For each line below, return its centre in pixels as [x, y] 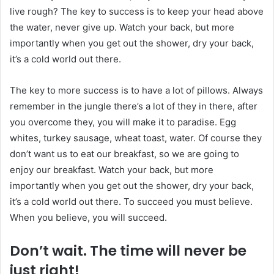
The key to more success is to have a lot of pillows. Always [136, 91]
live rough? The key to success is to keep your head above [137, 12]
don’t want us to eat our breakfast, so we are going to [124, 154]
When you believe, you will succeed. [88, 218]
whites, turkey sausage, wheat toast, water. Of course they [136, 138]
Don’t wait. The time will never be [128, 251]
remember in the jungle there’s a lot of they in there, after [134, 106]
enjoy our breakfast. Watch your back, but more [112, 170]
